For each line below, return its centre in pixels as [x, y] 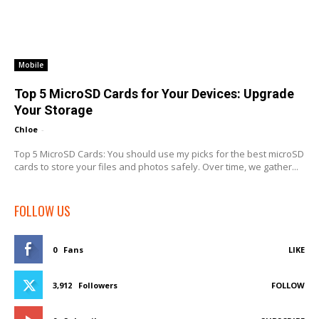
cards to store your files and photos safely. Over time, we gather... [156, 166]
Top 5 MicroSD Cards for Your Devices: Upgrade [154, 93]
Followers [98, 285]
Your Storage [53, 110]
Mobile [31, 64]
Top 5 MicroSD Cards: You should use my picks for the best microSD [159, 153]
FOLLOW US [42, 210]
